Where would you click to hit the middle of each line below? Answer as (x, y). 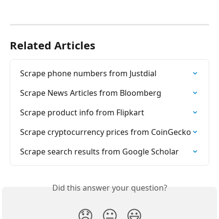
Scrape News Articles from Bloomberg (91, 93)
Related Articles (53, 45)
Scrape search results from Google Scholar (99, 151)
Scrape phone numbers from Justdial (88, 73)
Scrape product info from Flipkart (82, 112)
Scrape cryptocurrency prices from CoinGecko (106, 132)
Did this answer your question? (109, 187)
